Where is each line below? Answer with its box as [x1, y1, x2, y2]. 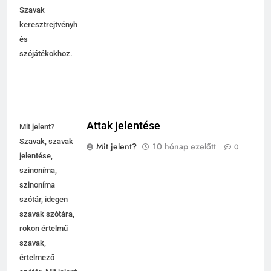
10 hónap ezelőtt [152, 151, 216, 164]
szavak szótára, [19, 220, 74, 230]
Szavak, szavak [19, 148, 73, 157]
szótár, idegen [19, 206, 68, 215]
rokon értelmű [19, 235, 68, 244]
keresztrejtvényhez [19, 31, 86, 41]
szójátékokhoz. [19, 60, 73, 70]
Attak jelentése [87, 131, 160, 143]
